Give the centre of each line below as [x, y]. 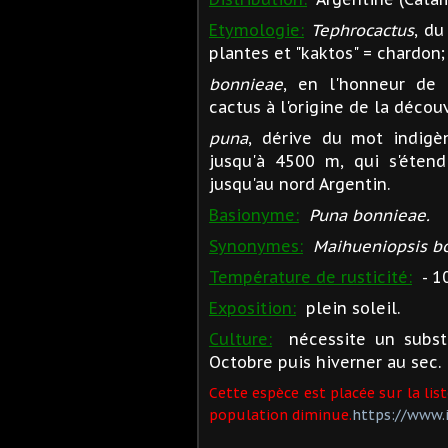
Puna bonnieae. [369, 214]
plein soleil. [348, 307]
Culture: [240, 338]
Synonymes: [256, 245]
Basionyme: [254, 214]
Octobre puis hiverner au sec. [325, 361]
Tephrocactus [362, 29]
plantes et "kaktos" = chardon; [327, 52]
